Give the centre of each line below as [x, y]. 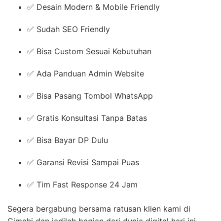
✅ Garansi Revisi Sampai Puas [83, 163]
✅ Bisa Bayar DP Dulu [68, 140]
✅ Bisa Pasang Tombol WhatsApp [90, 96]
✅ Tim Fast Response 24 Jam [82, 185]
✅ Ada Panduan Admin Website [86, 74]
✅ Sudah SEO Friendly [69, 29]
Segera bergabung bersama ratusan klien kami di [99, 209]
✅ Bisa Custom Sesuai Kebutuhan [89, 52]
